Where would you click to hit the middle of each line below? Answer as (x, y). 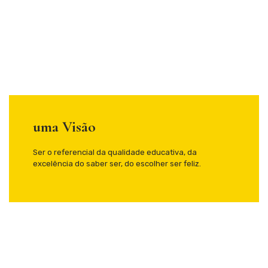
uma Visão (64, 127)
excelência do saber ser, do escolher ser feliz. (117, 164)
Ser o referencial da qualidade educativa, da (115, 153)
